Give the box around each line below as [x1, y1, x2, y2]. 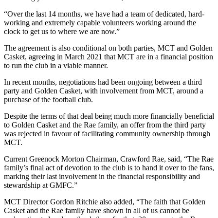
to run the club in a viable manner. [4, 61, 108, 70]
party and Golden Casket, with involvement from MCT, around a [4, 86, 203, 95]
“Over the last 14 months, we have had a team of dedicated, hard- [4, 9, 204, 18]
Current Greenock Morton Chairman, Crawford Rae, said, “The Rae [4, 154, 214, 163]
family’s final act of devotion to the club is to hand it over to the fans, [4, 163, 214, 172]
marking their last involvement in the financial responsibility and [4, 172, 200, 181]
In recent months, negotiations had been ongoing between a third [4, 77, 202, 86]
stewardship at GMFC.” [4, 181, 77, 189]
